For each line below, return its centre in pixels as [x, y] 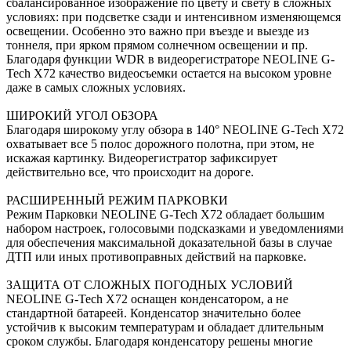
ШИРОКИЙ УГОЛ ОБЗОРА [82, 116]
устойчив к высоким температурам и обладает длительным [165, 327]
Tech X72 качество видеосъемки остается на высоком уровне [169, 74]
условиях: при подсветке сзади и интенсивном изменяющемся [174, 17]
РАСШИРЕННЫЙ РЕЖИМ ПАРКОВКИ [117, 201]
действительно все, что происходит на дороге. [130, 172]
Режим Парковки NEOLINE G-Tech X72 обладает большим [165, 215]
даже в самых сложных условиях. [96, 88]
